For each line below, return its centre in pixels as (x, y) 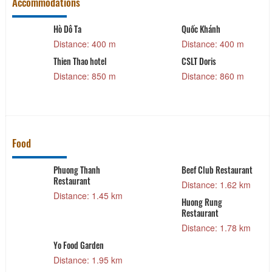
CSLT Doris (199, 61)
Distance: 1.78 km (216, 228)
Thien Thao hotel (80, 61)
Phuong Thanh (76, 170)
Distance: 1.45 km (88, 196)
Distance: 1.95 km (88, 260)
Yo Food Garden (78, 245)
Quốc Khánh (201, 29)
